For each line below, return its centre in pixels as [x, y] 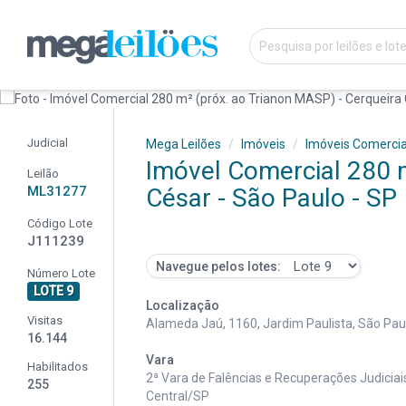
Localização [182, 305]
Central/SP [177, 396]
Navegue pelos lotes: [218, 266]
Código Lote [60, 223]
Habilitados [58, 367]
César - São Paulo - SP [271, 198]
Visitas [45, 320]
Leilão [43, 173]
